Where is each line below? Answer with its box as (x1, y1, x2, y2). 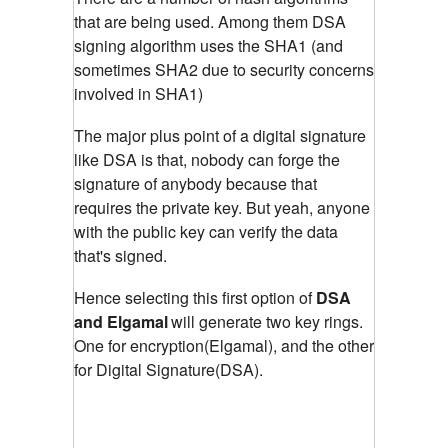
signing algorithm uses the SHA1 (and (74, 33, 343, 57)
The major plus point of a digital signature (74, 123, 366, 147)
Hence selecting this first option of (74, 285, 316, 309)
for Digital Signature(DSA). (74, 357, 263, 381)
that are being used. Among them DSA (74, 9, 346, 33)
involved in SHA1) (74, 81, 203, 105)
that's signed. (74, 243, 167, 267)
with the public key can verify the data (74, 219, 338, 243)
